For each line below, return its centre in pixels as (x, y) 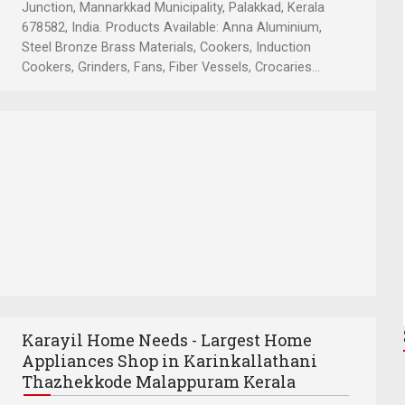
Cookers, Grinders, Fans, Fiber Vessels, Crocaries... (171, 67)
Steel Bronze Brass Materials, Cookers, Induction (166, 47)
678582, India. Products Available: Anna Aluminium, (172, 27)
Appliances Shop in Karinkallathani (170, 360)
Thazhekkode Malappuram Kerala (159, 381)
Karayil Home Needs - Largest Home (167, 339)
